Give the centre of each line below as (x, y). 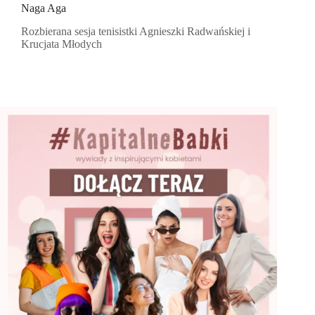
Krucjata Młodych (62, 44)
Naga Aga (44, 8)
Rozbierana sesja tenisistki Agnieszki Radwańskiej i (136, 32)
